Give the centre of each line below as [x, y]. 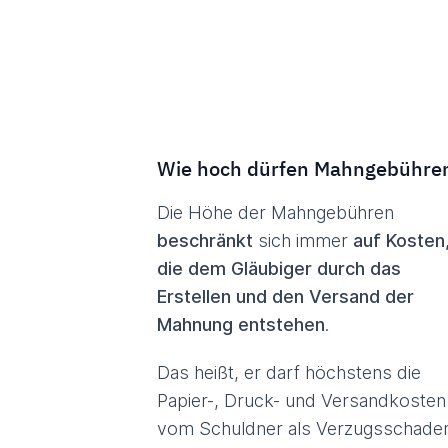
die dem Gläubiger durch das [279, 268]
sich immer [303, 240]
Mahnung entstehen [241, 324]
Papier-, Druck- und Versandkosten [301, 400]
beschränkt [205, 240]
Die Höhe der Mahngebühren [275, 212]
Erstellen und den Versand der [285, 296]
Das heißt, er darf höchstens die [289, 372]
